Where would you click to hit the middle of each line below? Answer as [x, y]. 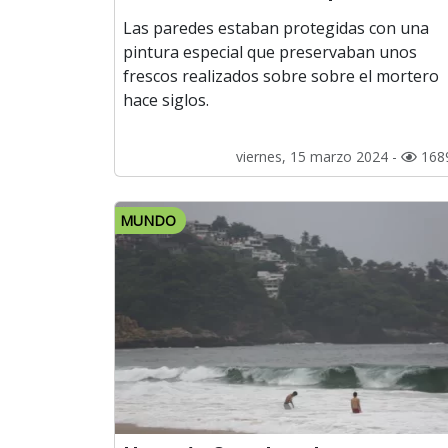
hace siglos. [166, 100]
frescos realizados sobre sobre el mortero [281, 76]
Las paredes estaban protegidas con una [276, 28]
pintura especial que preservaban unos [270, 52]
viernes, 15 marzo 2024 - [318, 157]
